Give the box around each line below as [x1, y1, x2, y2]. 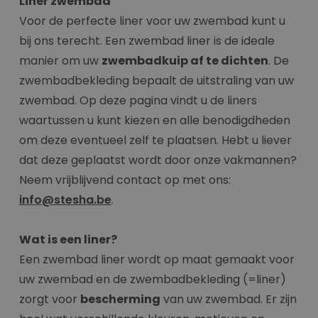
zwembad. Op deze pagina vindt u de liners [19, 92, 257, 109]
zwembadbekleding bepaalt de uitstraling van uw [19, 72, 294, 89]
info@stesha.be [19, 191, 111, 208]
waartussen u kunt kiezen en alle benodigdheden [19, 111, 290, 128]
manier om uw [19, 52, 102, 69]
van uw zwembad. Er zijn [160, 290, 297, 307]
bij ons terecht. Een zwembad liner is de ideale [19, 32, 275, 49]
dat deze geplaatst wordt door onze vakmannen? [19, 151, 297, 168]
